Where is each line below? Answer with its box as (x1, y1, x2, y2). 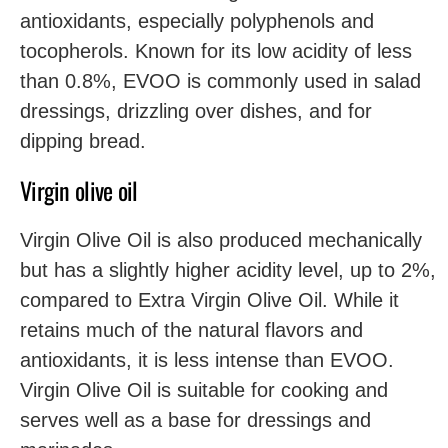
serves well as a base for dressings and (20, 409, 371, 431)
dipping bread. (20, 130, 146, 152)
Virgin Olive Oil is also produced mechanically (20, 229, 422, 251)
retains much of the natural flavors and (20, 319, 363, 341)
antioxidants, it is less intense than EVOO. (20, 349, 394, 371)
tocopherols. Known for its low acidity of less (20, 40, 412, 62)
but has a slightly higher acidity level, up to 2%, (20, 259, 436, 281)
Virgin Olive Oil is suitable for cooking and (20, 379, 388, 401)
